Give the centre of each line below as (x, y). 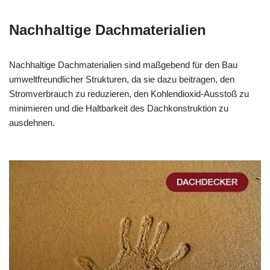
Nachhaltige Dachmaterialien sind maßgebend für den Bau (123, 65)
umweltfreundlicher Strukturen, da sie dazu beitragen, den (122, 80)
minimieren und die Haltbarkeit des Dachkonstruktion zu (119, 108)
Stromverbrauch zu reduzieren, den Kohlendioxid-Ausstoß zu (129, 94)
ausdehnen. (32, 123)
